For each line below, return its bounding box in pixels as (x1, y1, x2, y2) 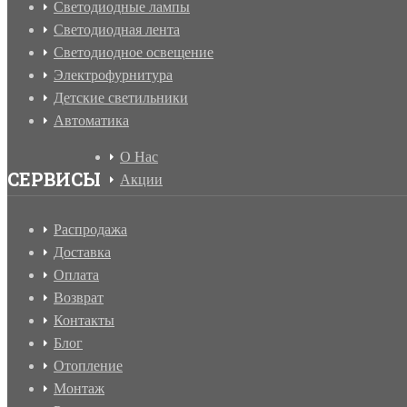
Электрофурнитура (54, 67, 173, 84)
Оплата (54, 267, 99, 283)
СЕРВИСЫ (7, 167, 101, 192)
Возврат (54, 290, 104, 306)
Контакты (54, 313, 114, 329)
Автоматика (54, 113, 129, 129)
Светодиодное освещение (54, 45, 213, 61)
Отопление (54, 358, 123, 374)
